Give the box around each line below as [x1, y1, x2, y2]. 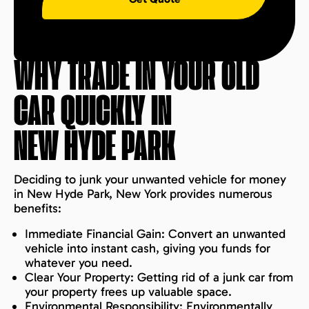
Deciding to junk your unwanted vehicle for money [14, 172, 286, 187]
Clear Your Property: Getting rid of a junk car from [25, 270, 293, 285]
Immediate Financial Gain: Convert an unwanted [25, 226, 286, 241]
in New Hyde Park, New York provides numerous [14, 186, 272, 201]
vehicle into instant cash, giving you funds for [25, 241, 270, 256]
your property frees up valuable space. [25, 284, 232, 299]
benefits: [14, 201, 61, 216]
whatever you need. [25, 255, 132, 270]
